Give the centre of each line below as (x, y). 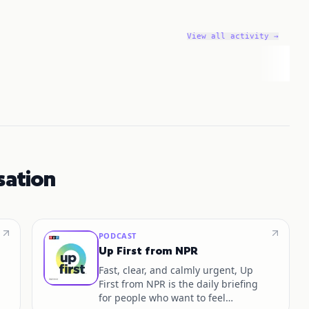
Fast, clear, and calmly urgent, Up (176, 270)
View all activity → (232, 36)
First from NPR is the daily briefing (178, 284)
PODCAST (117, 236)
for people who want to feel (162, 298)
